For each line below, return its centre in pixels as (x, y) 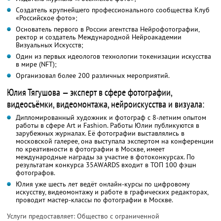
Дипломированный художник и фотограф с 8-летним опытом (111, 118)
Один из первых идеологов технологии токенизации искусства (113, 56)
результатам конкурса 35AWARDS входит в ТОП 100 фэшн (106, 165)
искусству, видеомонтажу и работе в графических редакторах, (112, 192)
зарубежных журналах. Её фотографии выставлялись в (100, 133)
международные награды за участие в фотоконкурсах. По (105, 157)
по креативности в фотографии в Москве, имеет (90, 149)
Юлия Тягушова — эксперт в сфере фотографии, (90, 92)
